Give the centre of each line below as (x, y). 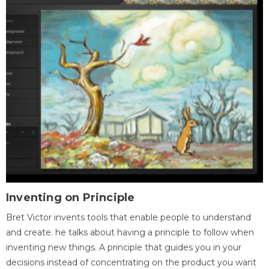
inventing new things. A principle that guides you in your (124, 248)
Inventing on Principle (71, 198)
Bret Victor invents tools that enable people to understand (128, 218)
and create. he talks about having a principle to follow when (130, 233)
